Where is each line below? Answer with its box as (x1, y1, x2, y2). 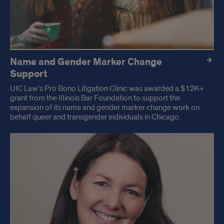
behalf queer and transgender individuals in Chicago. (10, 112, 180, 122)
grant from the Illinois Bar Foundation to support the (10, 93, 180, 103)
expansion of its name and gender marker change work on (10, 102, 199, 113)
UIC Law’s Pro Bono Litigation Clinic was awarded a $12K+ (10, 83, 204, 94)
